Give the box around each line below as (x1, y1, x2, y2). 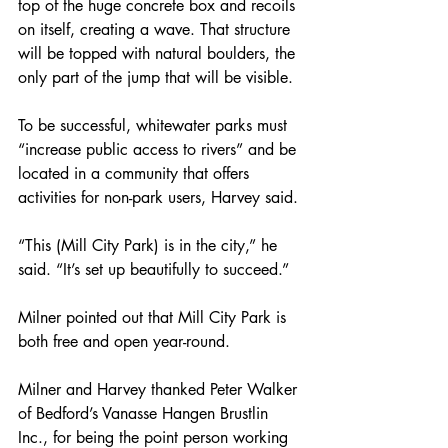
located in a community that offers (18, 162, 254, 184)
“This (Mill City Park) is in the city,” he (18, 234, 282, 256)
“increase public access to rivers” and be (18, 138, 301, 160)
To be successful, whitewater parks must (18, 114, 292, 136)
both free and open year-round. (18, 330, 230, 352)
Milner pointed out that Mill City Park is (18, 306, 291, 328)
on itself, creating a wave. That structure (18, 18, 295, 40)
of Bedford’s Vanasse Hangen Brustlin (18, 402, 273, 424)
